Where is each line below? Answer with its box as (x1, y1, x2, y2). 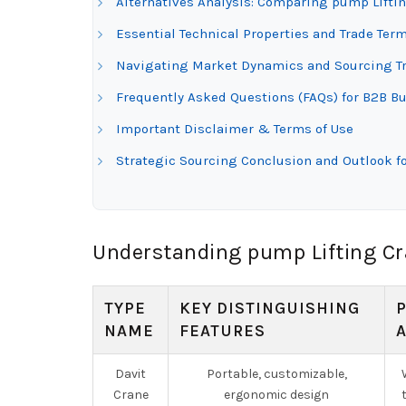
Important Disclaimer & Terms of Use (116, 121, 353, 137)
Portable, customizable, (206, 366, 347, 382)
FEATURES (179, 321, 266, 341)
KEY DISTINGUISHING (179, 298, 360, 318)
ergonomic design (224, 387, 329, 402)
